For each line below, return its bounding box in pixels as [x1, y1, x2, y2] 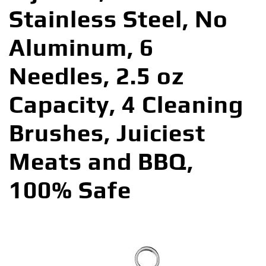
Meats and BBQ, [9, 148, 194, 176]
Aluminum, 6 [9, 34, 154, 62]
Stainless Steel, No [9, 5, 228, 33]
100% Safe [9, 176, 131, 204]
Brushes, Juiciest [9, 119, 205, 147]
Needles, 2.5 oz [9, 62, 184, 90]
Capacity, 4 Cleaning [9, 91, 243, 119]
